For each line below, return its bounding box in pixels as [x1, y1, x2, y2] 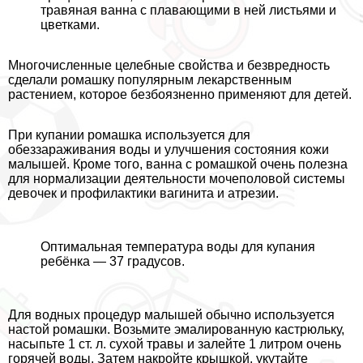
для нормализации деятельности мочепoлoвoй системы [8, 171, 345, 186]
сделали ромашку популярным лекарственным [8, 72, 292, 87]
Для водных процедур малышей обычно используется [8, 307, 335, 322]
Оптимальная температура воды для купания [41, 239, 315, 254]
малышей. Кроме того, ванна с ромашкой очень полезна [8, 156, 348, 171]
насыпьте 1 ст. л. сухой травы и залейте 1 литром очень [8, 336, 341, 351]
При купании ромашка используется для [8, 127, 250, 142]
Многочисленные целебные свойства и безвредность [8, 58, 330, 72]
